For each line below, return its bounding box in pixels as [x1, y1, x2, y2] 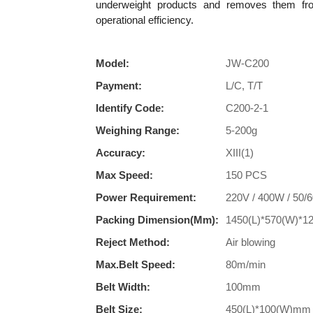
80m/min [226, 258, 265, 270]
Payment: [96, 79, 142, 92]
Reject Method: [96, 235, 170, 248]
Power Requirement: [96, 191, 196, 203]
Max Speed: [96, 168, 153, 181]
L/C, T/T [226, 79, 263, 92]
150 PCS [226, 168, 267, 181]
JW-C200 [226, 57, 269, 69]
